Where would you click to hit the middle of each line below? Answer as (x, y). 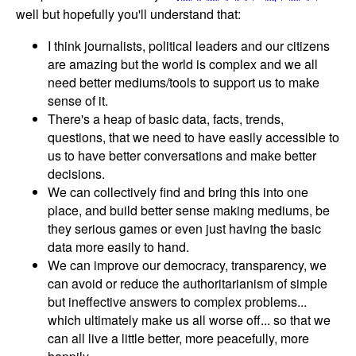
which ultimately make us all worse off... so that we (189, 319)
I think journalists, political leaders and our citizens (189, 45)
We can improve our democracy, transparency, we (187, 265)
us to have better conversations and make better (182, 155)
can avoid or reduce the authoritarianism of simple (188, 283)
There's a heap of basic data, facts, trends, (166, 118)
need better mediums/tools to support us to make (184, 82)
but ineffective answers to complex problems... (177, 301)
